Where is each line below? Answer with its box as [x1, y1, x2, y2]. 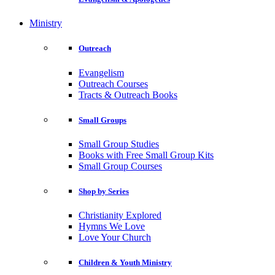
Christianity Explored [79, 210, 161, 221]
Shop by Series [79, 187, 129, 196]
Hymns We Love [79, 221, 145, 232]
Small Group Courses [79, 160, 162, 171]
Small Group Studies [79, 138, 159, 149]
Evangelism [79, 67, 124, 78]
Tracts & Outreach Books [79, 89, 177, 100]
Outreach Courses [79, 78, 148, 89]
